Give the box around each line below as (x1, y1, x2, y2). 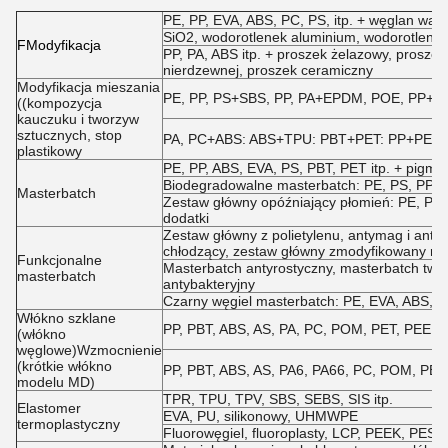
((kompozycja (17, 95, 102, 111)
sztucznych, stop (17, 127, 122, 143)
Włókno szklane (17, 310, 116, 326)
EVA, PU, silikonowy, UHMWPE (163, 408, 358, 424)
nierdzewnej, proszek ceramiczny (163, 62, 373, 78)
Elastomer (17, 400, 81, 416)
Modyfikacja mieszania (17, 79, 160, 95)
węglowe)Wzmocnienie (17, 342, 162, 358)
